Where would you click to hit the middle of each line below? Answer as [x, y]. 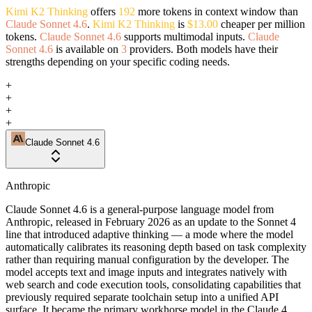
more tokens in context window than [217, 11]
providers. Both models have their [202, 49]
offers [103, 11]
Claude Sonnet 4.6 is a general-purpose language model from [140, 209]
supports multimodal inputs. [185, 36]
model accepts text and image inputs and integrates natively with [146, 272]
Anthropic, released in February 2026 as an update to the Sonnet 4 [151, 221]
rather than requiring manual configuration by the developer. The [147, 259]
